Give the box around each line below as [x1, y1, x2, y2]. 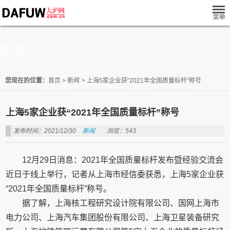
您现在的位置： [5, 77, 48, 84]
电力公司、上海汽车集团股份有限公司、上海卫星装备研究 [6, 213, 220, 222]
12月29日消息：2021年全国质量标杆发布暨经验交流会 [22, 156, 224, 164]
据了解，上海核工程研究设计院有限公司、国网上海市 [22, 199, 220, 207]
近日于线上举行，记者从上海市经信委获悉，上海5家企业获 [6, 170, 224, 179]
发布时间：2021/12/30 [13, 127, 76, 135]
